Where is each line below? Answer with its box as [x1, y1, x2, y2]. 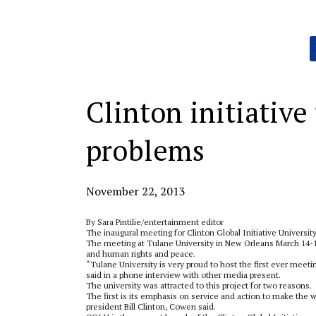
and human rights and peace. [86, 248, 195, 259]
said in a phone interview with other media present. [86, 269, 281, 280]
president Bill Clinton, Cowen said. [86, 301, 216, 312]
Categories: [85, 35, 129, 46]
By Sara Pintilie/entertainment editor [86, 217, 224, 227]
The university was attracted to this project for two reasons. [86, 280, 312, 291]
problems [86, 131, 205, 169]
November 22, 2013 [86, 183, 186, 199]
